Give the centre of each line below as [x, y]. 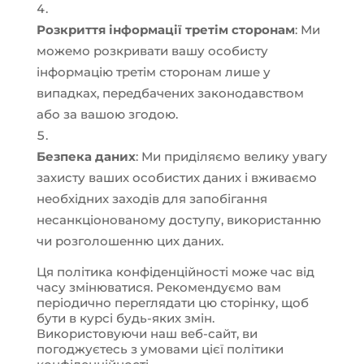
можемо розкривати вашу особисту [152, 51]
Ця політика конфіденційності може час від [175, 272]
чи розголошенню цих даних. [130, 241]
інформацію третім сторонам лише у [153, 72]
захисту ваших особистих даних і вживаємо [176, 178]
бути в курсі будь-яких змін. [125, 318]
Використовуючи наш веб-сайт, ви [147, 334]
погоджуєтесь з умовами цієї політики [160, 349]
